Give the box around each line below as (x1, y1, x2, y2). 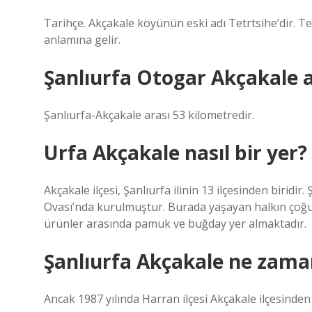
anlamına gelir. (44, 32, 120, 47)
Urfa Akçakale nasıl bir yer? (44, 139, 307, 166)
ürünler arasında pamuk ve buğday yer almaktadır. (44, 216, 306, 231)
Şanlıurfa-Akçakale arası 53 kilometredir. (44, 107, 254, 123)
